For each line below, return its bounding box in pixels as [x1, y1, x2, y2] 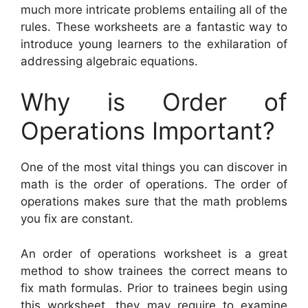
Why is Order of [21, 87, 287, 117]
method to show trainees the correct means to [21, 263, 287, 278]
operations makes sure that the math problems [21, 195, 287, 209]
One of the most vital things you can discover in [21, 160, 287, 175]
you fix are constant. [21, 212, 133, 226]
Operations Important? [21, 116, 275, 146]
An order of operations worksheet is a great [21, 246, 287, 261]
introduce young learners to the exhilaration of [21, 36, 287, 51]
